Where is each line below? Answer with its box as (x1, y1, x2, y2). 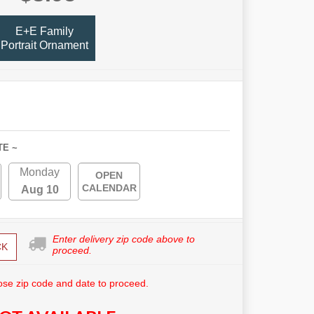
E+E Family (15, 25, 74, 37)
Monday (20, 166, 60, 179)
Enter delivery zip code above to (52, 233, 195, 245)
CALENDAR (81, 182, 137, 194)
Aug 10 (20, 184, 59, 196)
